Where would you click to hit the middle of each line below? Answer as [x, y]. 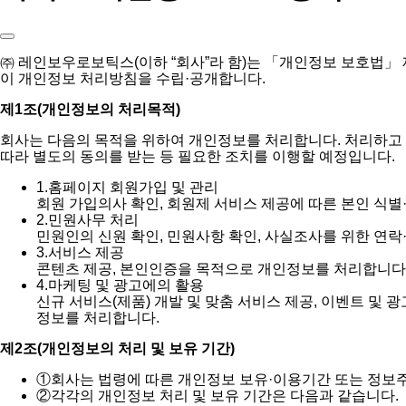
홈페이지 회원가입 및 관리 [133, 187]
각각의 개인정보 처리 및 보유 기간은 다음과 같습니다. [225, 395]
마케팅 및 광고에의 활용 [126, 285]
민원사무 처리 [93, 219]
